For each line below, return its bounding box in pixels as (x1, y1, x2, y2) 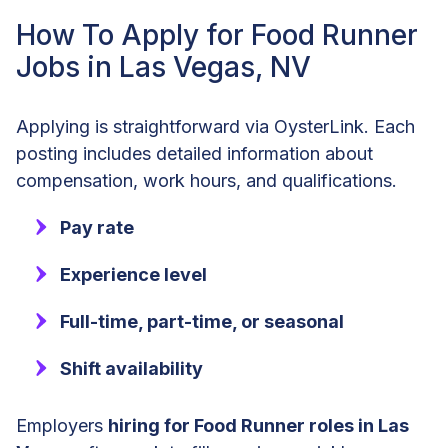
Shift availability (60, 358, 203, 380)
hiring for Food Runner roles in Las (108, 415, 409, 437)
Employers (16, 415, 108, 437)
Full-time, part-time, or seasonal (60, 311, 344, 333)
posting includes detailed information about (16, 143, 373, 165)
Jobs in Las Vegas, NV (16, 50, 311, 85)
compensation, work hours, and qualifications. (16, 170, 397, 192)
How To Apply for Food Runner (16, 18, 418, 53)
